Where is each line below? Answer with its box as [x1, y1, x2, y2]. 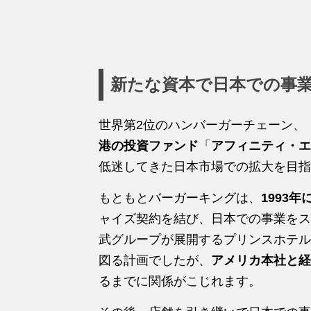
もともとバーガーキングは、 [99, 190, 261, 205]
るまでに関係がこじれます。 [99, 274, 261, 288]
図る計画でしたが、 [99, 253, 211, 267]
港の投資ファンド [99, 138, 199, 153]
